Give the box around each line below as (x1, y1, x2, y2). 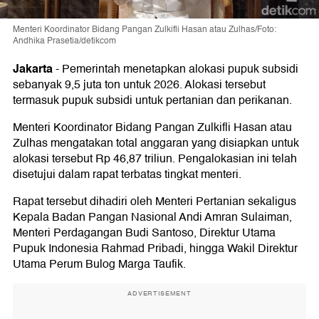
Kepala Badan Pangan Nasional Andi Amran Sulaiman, (13, 207, 292, 226)
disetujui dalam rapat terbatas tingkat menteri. (13, 164, 241, 184)
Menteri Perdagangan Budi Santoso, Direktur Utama (13, 223, 276, 242)
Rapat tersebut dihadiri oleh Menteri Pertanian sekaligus (13, 192, 296, 211)
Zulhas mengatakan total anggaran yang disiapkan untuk (13, 133, 299, 152)
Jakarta (13, 58, 53, 78)
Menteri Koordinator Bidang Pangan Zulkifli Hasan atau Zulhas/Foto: (13, 22, 276, 36)
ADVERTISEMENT (127, 288, 192, 298)
